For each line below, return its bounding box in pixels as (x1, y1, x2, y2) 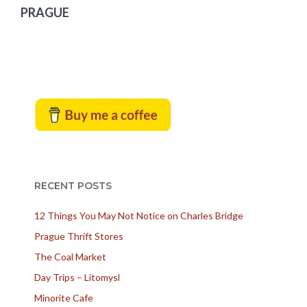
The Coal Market (34, 250, 106, 262)
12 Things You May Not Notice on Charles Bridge (34, 209, 243, 221)
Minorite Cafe (34, 291, 93, 304)
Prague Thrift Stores (34, 230, 123, 242)
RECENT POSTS (34, 179, 112, 192)
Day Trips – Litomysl (34, 271, 120, 283)
